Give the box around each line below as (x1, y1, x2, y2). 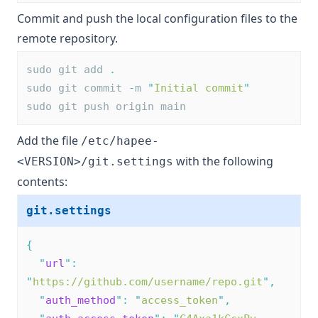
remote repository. (17, 31, 118, 46)
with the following (173, 153, 273, 169)
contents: (17, 174, 67, 190)
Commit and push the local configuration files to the (17, 11, 297, 26)
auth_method (45, 294, 116, 307)
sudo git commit (26, 82, 128, 94)
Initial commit (154, 82, 243, 94)
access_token (141, 294, 218, 307)
